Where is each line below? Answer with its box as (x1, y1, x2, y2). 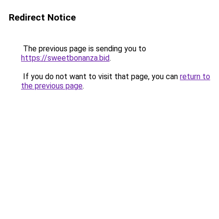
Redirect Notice (9, 12, 76, 23)
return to (180, 72, 210, 81)
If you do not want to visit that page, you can (21, 72, 180, 81)
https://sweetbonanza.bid (21, 53, 109, 63)
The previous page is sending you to (21, 44, 146, 53)
